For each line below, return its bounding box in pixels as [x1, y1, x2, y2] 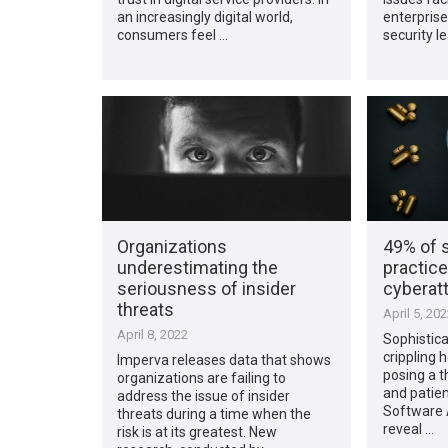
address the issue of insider [117, 387, 291, 404]
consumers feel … [117, 26, 229, 43]
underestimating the [117, 256, 279, 278]
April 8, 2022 [117, 326, 189, 342]
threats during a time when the [117, 405, 312, 422]
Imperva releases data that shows [117, 351, 332, 368]
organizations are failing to [117, 369, 287, 386]
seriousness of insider [117, 277, 297, 299]
